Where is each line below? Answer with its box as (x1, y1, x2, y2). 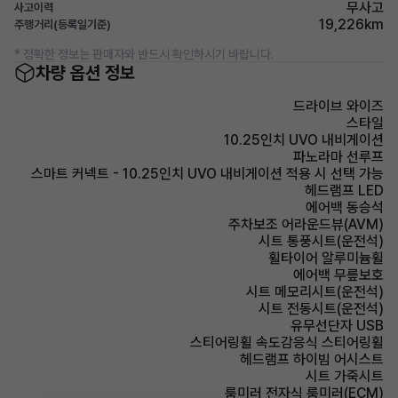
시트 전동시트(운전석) (259, 300, 384, 317)
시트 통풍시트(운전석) (259, 233, 384, 250)
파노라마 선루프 (293, 148, 384, 165)
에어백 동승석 (306, 199, 384, 216)
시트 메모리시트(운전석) (246, 283, 384, 300)
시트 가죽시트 (306, 368, 384, 385)
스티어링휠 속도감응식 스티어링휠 (190, 334, 384, 351)
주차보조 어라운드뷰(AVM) (228, 216, 384, 233)
